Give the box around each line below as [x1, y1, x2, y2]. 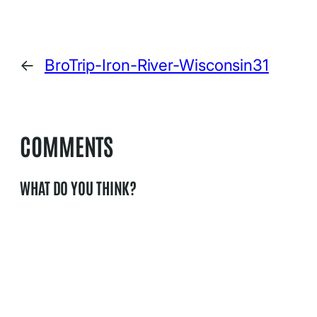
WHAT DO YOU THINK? [20, 176, 137, 197]
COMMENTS [20, 130, 114, 161]
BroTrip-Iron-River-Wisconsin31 [44, 55, 269, 75]
